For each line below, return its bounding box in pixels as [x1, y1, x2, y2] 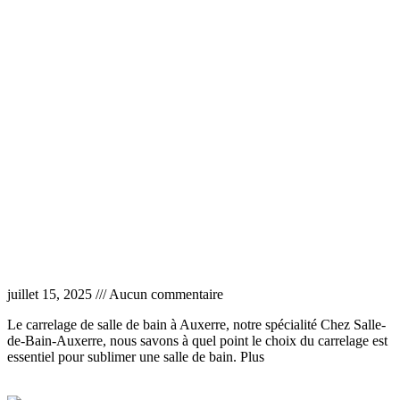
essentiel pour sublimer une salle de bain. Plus [7, 349, 264, 365]
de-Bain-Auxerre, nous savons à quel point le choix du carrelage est [7, 333, 387, 349]
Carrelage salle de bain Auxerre [7, 250, 237, 270]
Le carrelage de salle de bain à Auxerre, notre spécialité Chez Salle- [7, 317, 386, 333]
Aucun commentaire [106, 287, 223, 303]
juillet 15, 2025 [7, 287, 96, 303]
